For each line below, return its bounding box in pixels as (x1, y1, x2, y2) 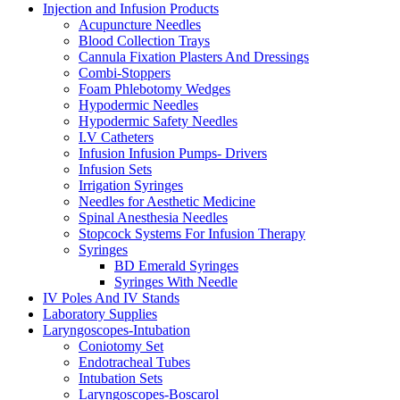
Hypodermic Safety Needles (79, 113, 237, 129)
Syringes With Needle (114, 274, 237, 290)
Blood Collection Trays (79, 33, 210, 49)
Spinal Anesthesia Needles (79, 210, 228, 226)
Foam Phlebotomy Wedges (79, 81, 230, 97)
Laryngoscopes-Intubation (43, 322, 190, 338)
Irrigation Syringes (79, 178, 183, 194)
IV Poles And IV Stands (43, 290, 179, 306)
